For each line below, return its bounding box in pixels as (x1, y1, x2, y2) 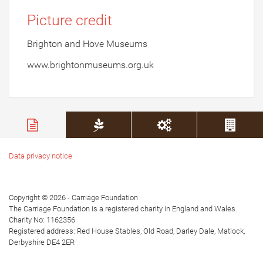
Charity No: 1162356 (9, 215, 75, 225)
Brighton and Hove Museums (27, 38, 147, 50)
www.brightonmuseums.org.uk (27, 59, 154, 71)
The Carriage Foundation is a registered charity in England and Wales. (9, 204, 237, 214)
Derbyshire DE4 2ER (9, 238, 75, 247)
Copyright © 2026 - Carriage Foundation (9, 193, 138, 203)
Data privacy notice (9, 151, 72, 161)
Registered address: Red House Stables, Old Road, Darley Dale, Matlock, (9, 227, 245, 236)
